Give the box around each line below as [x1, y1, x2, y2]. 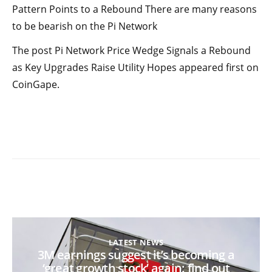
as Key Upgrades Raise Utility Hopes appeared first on [12, 60, 259, 74]
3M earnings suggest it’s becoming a [38, 246, 234, 263]
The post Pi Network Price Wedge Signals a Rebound [12, 43, 251, 57]
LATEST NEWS [108, 236, 164, 248]
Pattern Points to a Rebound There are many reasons [12, 2, 257, 16]
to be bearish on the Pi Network [12, 19, 157, 33]
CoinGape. [12, 77, 59, 91]
